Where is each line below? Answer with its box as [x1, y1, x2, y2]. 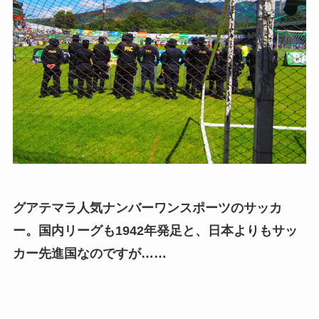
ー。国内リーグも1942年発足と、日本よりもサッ [12, 223, 298, 238]
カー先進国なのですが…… [12, 246, 167, 261]
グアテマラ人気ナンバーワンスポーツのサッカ [12, 200, 282, 215]
